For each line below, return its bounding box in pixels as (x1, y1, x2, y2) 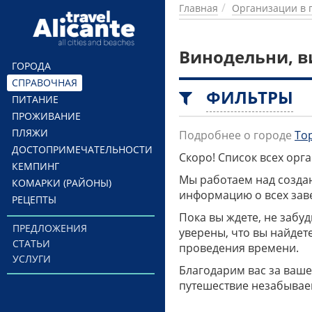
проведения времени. (179, 240, 299, 256)
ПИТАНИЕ (12, 93, 58, 106)
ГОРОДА (12, 59, 51, 72)
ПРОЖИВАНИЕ (12, 109, 81, 123)
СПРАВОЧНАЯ (12, 76, 77, 89)
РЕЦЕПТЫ (12, 193, 56, 206)
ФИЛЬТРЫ (206, 86, 293, 109)
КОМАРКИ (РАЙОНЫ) (12, 176, 111, 189)
